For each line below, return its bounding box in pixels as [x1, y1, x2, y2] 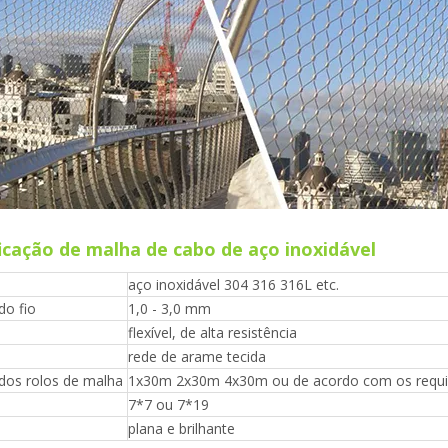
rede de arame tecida [128, 347, 266, 366]
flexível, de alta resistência [128, 323, 297, 342]
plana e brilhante [128, 419, 235, 438]
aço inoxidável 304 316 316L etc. [128, 275, 339, 294]
